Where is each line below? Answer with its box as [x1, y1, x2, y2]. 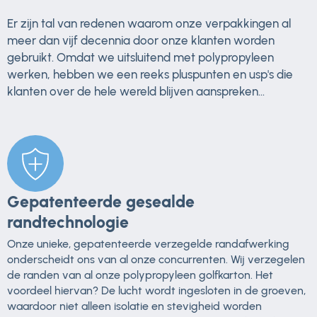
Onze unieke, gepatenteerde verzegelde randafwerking [7, 236, 289, 250]
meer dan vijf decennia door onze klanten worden [7, 33, 275, 47]
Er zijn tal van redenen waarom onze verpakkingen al [7, 16, 291, 30]
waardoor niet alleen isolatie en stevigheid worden [7, 299, 262, 313]
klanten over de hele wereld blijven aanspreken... [7, 83, 265, 98]
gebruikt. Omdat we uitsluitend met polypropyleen [7, 50, 274, 64]
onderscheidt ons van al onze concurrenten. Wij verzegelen [7, 252, 305, 266]
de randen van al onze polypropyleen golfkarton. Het [7, 267, 273, 282]
